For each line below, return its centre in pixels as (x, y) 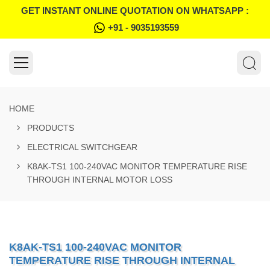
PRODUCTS (51, 128)
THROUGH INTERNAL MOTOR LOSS (100, 180)
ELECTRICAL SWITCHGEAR (82, 147)
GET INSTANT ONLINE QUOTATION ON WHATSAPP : (135, 11)
